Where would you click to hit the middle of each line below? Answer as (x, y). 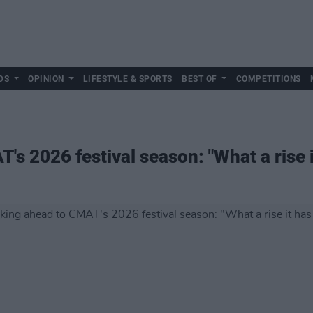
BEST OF (199, 79)
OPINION (46, 79)
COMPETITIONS (268, 79)
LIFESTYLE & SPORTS (128, 79)
